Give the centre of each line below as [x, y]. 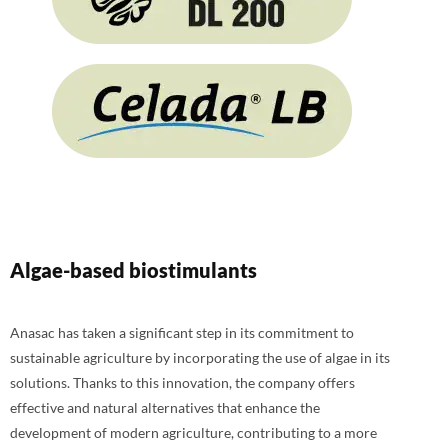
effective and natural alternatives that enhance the [165, 407]
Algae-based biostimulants [133, 269]
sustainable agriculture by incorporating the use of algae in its [200, 357]
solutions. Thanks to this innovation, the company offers [182, 382]
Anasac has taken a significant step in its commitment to [182, 332]
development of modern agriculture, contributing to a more [193, 432]
